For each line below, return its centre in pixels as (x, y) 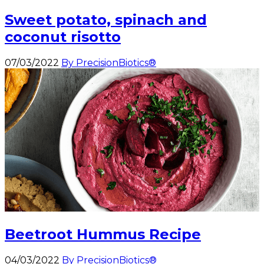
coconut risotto (63, 37)
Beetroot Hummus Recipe (103, 235)
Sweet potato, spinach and (106, 20)
